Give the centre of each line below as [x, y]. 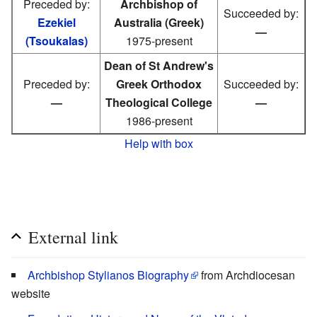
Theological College [159, 102]
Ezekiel [56, 22]
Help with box [158, 143]
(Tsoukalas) [56, 40]
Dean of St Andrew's [159, 65]
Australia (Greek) [159, 22]
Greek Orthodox [159, 83]
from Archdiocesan [247, 275]
